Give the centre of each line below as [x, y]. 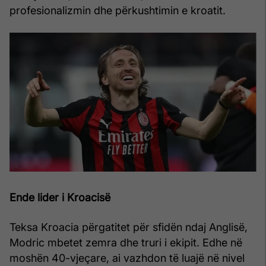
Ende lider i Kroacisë [60, 197]
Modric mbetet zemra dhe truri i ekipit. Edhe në [126, 242]
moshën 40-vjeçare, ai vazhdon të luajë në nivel [127, 258]
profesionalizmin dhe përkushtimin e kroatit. [118, 10]
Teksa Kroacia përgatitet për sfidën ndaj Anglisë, [129, 227]
